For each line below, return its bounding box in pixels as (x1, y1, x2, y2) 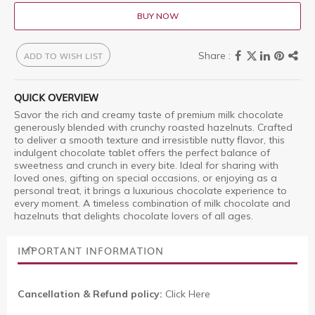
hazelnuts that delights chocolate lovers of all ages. (14, 210, 253, 222)
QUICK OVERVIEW (14, 90, 98, 104)
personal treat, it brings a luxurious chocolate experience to (14, 184, 287, 197)
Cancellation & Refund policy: (18, 288, 162, 300)
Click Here (165, 288, 210, 300)
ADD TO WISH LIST (24, 49, 103, 62)
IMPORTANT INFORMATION (18, 243, 164, 257)
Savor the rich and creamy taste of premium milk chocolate (14, 108, 283, 121)
